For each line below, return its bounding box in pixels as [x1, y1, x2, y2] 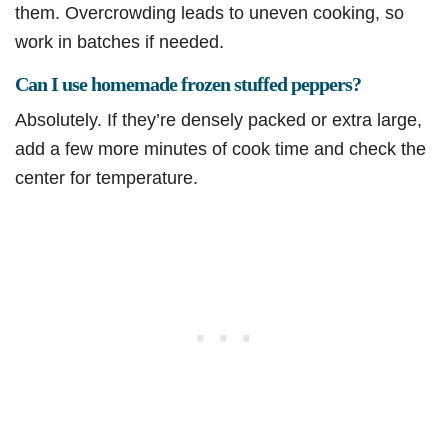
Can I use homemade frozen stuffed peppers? [15, 73, 361, 96]
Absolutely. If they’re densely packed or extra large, [15, 109, 422, 131]
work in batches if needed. [15, 31, 224, 53]
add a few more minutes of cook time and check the [15, 138, 426, 160]
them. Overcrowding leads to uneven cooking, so [15, 2, 404, 24]
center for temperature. [15, 167, 198, 189]
